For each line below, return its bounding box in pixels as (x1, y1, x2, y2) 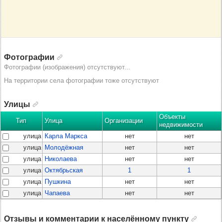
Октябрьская (45, 166, 83, 174)
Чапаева (45, 189, 70, 197)
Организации (105, 117, 143, 125)
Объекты (159, 113, 185, 121)
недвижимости (159, 121, 203, 129)
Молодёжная (45, 144, 83, 152)
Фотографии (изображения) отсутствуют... (4, 63, 130, 71)
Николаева (45, 155, 77, 163)
